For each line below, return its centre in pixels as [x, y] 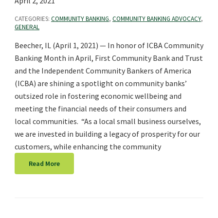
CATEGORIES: [33, 18]
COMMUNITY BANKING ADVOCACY [157, 18]
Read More [44, 163]
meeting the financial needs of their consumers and [100, 108]
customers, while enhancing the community [88, 146]
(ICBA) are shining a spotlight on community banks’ [101, 83]
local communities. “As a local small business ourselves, [108, 121]
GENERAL [27, 27]
